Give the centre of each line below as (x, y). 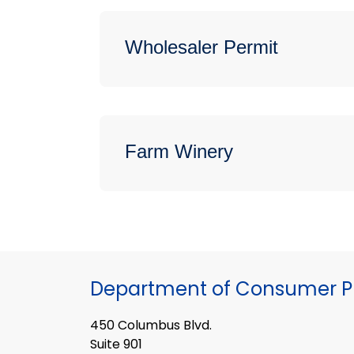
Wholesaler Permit (201, 47)
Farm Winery (179, 152)
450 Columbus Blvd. (151, 325)
